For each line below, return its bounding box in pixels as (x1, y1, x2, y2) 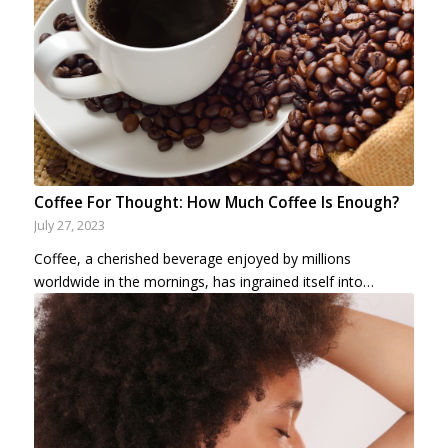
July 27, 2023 (33, 216, 105, 234)
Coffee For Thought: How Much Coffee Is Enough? (33, 191, 399, 213)
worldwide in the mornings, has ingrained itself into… (33, 271, 374, 291)
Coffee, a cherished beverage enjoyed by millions (33, 248, 351, 268)
